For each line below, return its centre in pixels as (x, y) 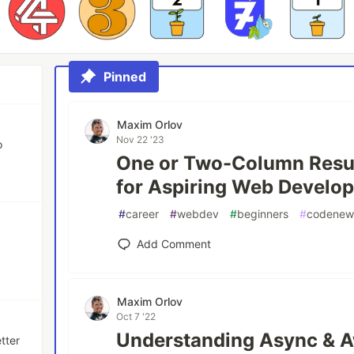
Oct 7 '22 (136, 316)
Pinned (125, 76)
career (143, 213)
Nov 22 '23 (141, 139)
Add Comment (174, 243)
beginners (263, 213)
